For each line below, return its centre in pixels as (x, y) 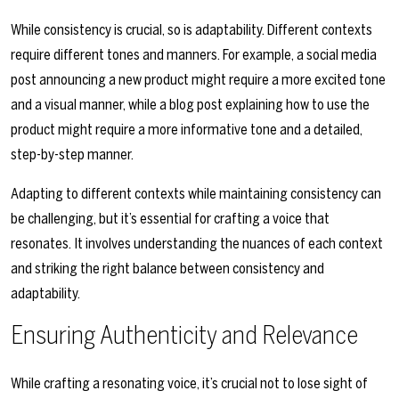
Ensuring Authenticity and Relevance (184, 335)
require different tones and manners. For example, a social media (194, 55)
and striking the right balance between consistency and (167, 269)
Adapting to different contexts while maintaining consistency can (196, 194)
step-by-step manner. (72, 155)
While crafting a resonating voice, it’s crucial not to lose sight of (189, 384)
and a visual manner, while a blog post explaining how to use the (190, 105)
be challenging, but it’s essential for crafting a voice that (170, 219)
